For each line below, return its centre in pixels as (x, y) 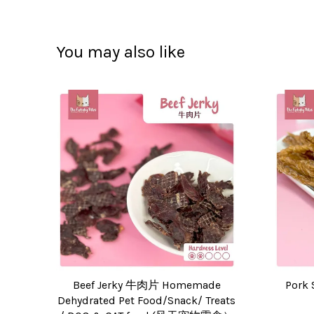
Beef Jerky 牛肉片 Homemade (146, 286)
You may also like (121, 52)
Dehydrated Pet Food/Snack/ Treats (147, 301)
